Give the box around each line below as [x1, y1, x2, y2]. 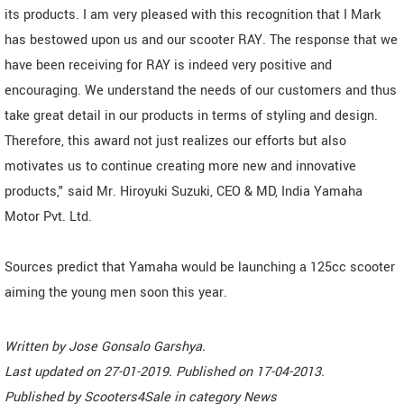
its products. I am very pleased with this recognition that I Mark [5, 5, 381, 24]
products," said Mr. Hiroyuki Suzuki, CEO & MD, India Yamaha [5, 181, 363, 201]
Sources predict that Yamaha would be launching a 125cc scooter [5, 257, 395, 277]
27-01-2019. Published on [104, 362, 256, 381]
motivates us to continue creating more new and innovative [5, 156, 356, 176]
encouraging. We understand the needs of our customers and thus [5, 80, 397, 100]
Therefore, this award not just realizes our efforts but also [5, 131, 346, 151]
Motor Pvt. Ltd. [5, 207, 92, 226]
